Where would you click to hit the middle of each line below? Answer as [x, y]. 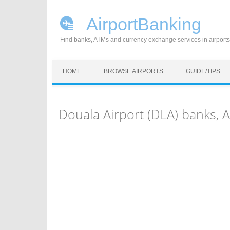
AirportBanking [142, 24]
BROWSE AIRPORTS [133, 71]
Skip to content [76, 65]
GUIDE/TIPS [203, 71]
